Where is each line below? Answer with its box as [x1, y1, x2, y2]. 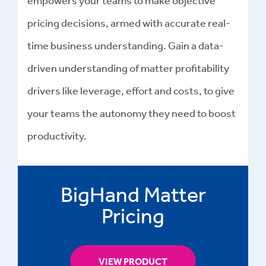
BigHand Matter [60, 181, 206, 207]
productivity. [27, 128, 87, 142]
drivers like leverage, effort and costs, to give [27, 83, 235, 97]
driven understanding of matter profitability [27, 61, 229, 74]
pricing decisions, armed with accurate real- [27, 15, 230, 29]
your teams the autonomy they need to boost [27, 106, 236, 119]
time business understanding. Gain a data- [27, 38, 224, 52]
